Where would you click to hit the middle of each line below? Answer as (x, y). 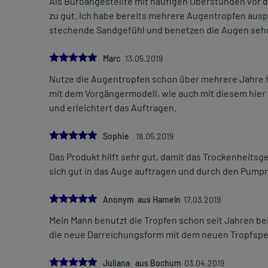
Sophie (118, 136)
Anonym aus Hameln (142, 200)
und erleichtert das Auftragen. (113, 108)
